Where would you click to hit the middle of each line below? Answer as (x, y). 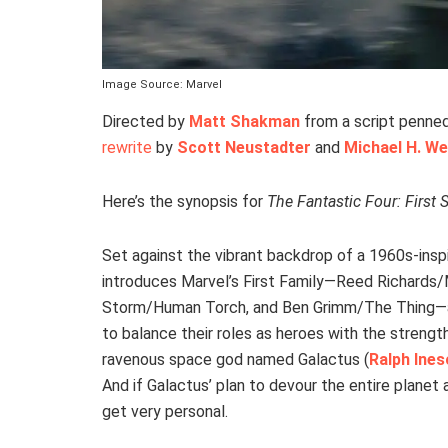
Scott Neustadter (244, 147)
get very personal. (165, 411)
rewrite (127, 147)
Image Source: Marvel (162, 84)
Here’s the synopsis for (184, 201)
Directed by (145, 121)
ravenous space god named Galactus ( (235, 359)
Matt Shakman (244, 121)
